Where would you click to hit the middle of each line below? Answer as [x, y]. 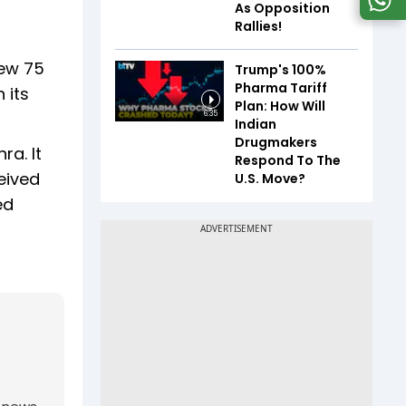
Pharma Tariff [281, 87]
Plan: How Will [280, 106]
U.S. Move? [270, 178]
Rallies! [258, 26]
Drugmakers [276, 142]
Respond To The [288, 160]
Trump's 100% [280, 69]
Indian [256, 124]
